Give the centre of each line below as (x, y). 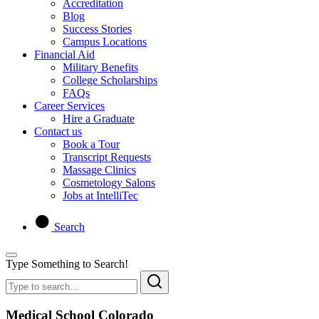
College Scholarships (110, 80)
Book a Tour (91, 144)
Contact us (58, 131)
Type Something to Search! (67, 264)
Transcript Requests (107, 157)
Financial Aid (64, 54)
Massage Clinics (99, 170)
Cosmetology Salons (109, 183)
